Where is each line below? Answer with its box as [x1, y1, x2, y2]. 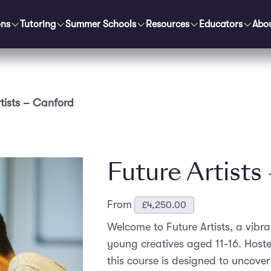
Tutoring [20, 19, 56, 30]
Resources [146, 19, 189, 30]
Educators [199, 19, 243, 30]
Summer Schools [65, 19, 136, 30]
